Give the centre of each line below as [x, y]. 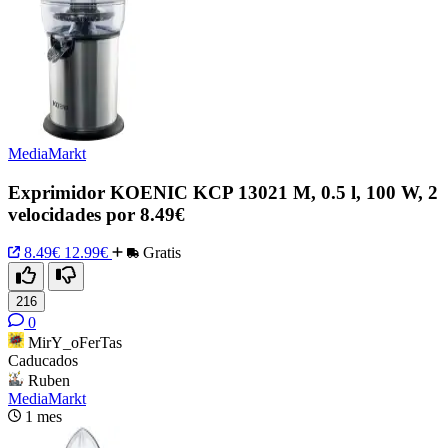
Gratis [160, 253]
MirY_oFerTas [75, 343]
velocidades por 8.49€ [96, 214]
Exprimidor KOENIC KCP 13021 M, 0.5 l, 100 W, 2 [223, 192]
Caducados [43, 361]
